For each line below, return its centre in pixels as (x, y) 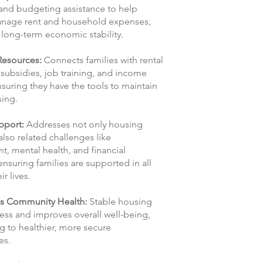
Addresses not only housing (84, 124)
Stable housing (119, 201)
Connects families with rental (103, 60)
